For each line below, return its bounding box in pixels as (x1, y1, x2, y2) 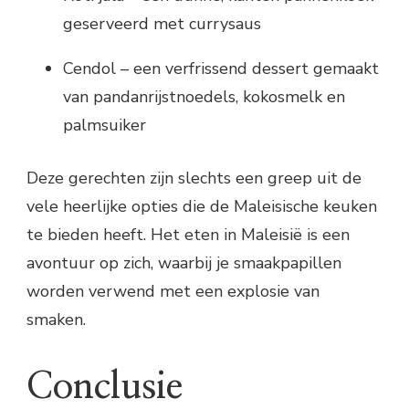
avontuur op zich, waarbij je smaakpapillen (26, 251, 341, 274)
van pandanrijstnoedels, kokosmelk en (63, 85, 345, 108)
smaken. (26, 308, 86, 330)
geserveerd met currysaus (63, 12, 261, 35)
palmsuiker (63, 113, 146, 136)
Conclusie (26, 369, 183, 406)
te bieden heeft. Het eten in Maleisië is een (26, 223, 350, 246)
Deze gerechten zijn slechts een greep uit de (26, 166, 362, 189)
